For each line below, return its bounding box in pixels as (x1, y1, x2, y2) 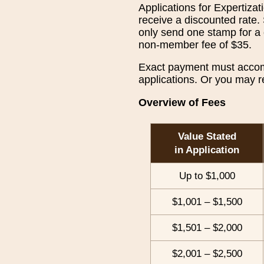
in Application (174, 144, 240, 156)
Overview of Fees (138, 96, 226, 108)
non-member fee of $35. (138, 38, 252, 51)
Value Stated (177, 130, 236, 142)
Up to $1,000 (179, 170, 235, 181)
